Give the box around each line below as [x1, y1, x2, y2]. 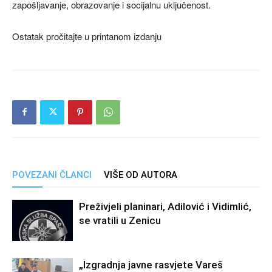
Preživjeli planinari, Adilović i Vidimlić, [79, 200, 251, 212]
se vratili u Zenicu [79, 214, 161, 226]
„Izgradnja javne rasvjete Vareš [79, 258, 223, 271]
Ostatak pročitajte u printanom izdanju [12, 29, 161, 42]
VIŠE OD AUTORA [104, 169, 177, 180]
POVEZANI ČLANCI [12, 169, 92, 180]
